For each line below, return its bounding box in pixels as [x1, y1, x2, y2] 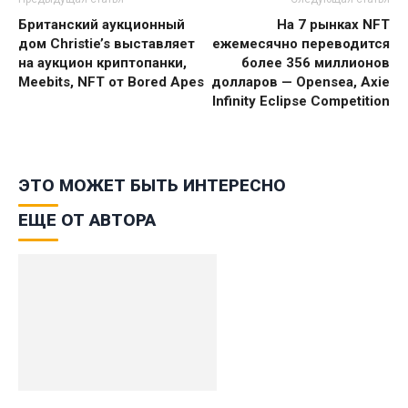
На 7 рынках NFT [277, 15, 390, 33]
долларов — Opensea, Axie [211, 73, 390, 90]
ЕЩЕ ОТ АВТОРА [18, 209, 156, 230]
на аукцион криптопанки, [18, 54, 187, 71]
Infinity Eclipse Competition [212, 92, 390, 109]
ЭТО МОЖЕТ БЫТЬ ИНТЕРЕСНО [18, 174, 286, 196]
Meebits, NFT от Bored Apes [18, 73, 204, 90]
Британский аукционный [18, 15, 185, 33]
